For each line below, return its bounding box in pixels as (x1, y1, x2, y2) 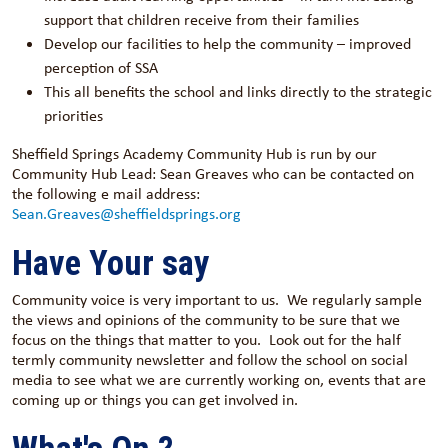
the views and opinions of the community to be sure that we (12, 309, 400, 330)
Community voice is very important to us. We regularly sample (12, 289, 422, 310)
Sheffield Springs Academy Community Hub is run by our (12, 143, 377, 164)
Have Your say (12, 243, 209, 283)
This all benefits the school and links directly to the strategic (44, 81, 432, 102)
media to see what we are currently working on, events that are (12, 369, 426, 390)
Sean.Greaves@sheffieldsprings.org (12, 203, 241, 224)
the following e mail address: (12, 183, 200, 204)
